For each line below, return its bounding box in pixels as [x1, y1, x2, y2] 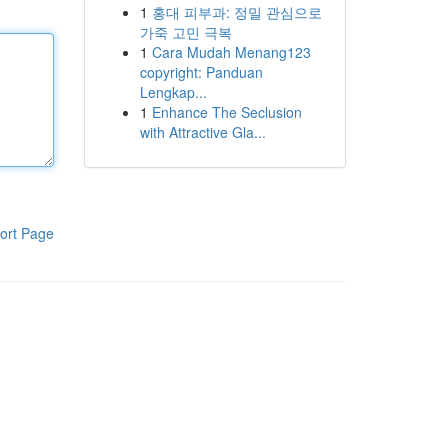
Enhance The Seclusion [151, 102, 302, 122]
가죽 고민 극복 [139, 22, 232, 42]
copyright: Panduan [139, 62, 263, 82]
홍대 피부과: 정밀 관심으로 [151, 2, 322, 22]
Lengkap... [139, 82, 207, 102]
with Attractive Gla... [139, 122, 266, 142]
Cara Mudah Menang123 [151, 42, 311, 62]
